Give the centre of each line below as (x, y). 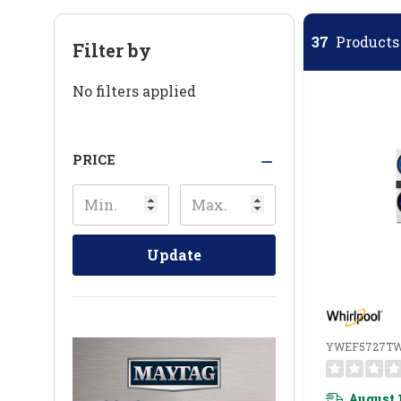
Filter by (112, 50)
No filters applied (134, 90)
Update (175, 254)
